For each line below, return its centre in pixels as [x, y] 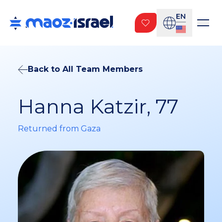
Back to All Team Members [85, 69]
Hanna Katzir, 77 [98, 106]
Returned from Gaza [59, 128]
